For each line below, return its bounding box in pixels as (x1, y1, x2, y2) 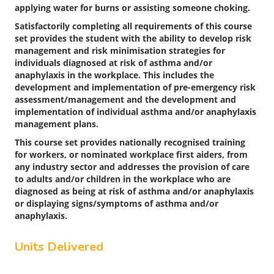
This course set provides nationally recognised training (15, 136, 245, 149)
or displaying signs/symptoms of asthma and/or (15, 198, 218, 210)
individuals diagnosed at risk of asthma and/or (15, 57, 212, 69)
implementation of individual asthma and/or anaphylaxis (15, 106, 256, 118)
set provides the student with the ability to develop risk (15, 32, 251, 45)
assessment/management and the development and (15, 94, 236, 106)
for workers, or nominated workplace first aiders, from (15, 149, 248, 161)
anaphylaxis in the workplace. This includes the (15, 69, 214, 81)
